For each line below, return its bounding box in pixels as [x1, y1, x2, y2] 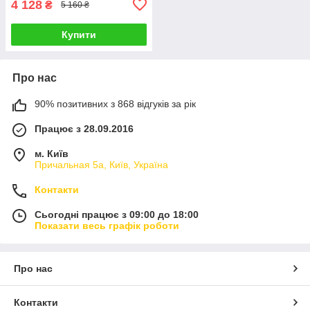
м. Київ [35, 147, 69, 159]
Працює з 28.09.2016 [35, 122, 134, 134]
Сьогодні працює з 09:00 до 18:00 [35, 208, 199, 220]
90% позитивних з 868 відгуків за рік [35, 98, 196, 109]
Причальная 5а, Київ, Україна [35, 158, 168, 170]
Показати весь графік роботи [35, 219, 179, 231]
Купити [62, 28, 96, 40]
